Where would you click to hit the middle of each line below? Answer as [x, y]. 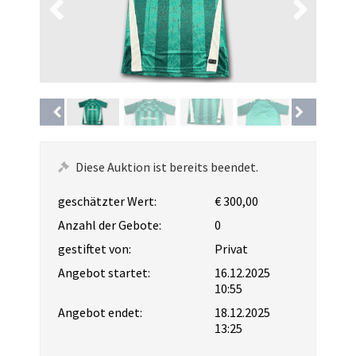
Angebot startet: [104, 272]
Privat [232, 248]
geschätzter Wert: [107, 201]
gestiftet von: [95, 248]
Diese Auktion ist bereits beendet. [167, 166]
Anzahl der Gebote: [110, 224]
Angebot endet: [100, 312]
